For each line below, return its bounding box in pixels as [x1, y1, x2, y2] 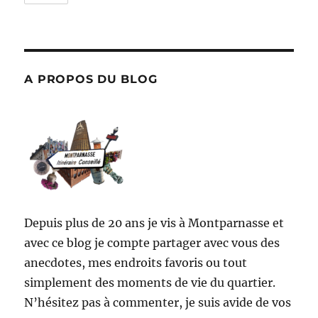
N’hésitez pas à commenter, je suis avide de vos [24, 295, 292, 309]
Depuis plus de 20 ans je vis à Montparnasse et [24, 215, 285, 230]
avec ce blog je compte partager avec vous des [24, 235, 280, 250]
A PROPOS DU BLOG [24, 72, 158, 86]
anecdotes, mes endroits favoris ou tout [24, 255, 248, 270]
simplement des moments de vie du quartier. [24, 275, 276, 290]
